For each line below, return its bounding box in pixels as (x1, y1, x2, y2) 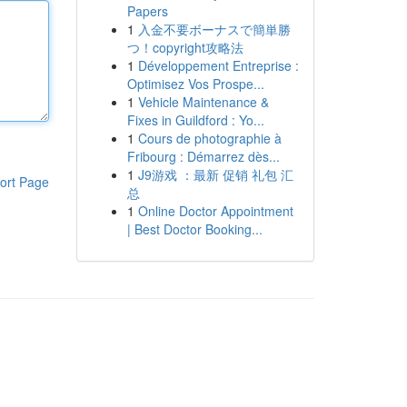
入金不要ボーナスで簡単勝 (137, 20, 291, 38)
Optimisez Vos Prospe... (126, 74, 264, 93)
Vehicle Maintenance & (137, 93, 269, 111)
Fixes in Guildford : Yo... (126, 111, 264, 129)
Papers (126, 2, 168, 20)
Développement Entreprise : (137, 56, 299, 74)
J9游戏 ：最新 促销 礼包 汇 (137, 165, 293, 184)
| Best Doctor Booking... (126, 220, 263, 238)
